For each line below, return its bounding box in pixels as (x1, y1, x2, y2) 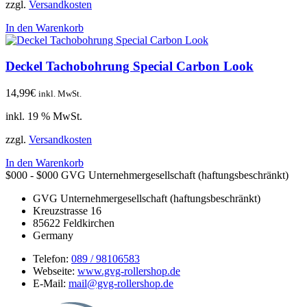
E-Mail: (33, 277, 69, 289)
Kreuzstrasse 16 (33, 204, 101, 217)
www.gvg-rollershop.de (77, 265, 180, 277)
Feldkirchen (63, 217, 114, 229)
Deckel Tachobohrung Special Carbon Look (5, 59, 254, 74)
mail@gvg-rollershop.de (69, 277, 173, 289)
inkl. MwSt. (38, 88, 82, 99)
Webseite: (33, 265, 77, 277)
